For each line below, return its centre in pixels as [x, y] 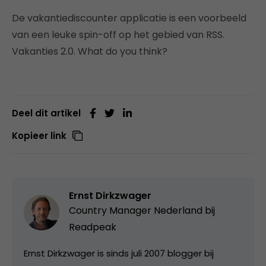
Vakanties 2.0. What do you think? [90, 51]
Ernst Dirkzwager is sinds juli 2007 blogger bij [119, 253]
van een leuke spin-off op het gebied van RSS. [118, 34]
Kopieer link [39, 135]
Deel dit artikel [46, 113]
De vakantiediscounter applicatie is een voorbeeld [129, 18]
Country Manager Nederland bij [142, 210]
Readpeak [93, 227]
